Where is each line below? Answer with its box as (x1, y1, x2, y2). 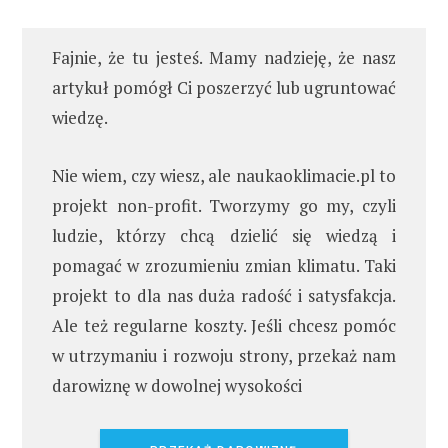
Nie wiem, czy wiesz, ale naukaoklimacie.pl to (52, 163, 396, 187)
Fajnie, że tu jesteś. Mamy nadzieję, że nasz (52, 45, 396, 69)
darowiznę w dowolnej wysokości (52, 373, 302, 397)
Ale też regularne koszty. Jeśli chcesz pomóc (52, 313, 396, 337)
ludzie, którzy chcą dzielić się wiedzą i (52, 223, 396, 247)
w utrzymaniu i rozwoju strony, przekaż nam (52, 343, 396, 367)
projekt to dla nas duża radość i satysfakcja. (52, 283, 396, 307)
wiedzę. (52, 105, 108, 129)
